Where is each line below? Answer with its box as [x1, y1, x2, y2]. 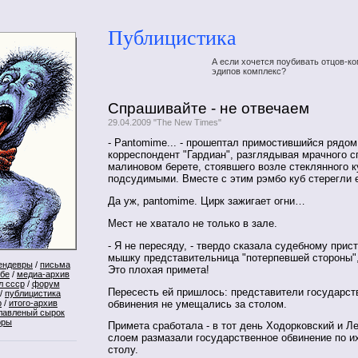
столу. [108, 344, 138, 356]
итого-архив [9, 298, 58, 308]
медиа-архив [17, 269, 70, 279]
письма [40, 260, 70, 269]
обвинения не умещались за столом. [108, 297, 287, 310]
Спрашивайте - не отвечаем [108, 99, 309, 117]
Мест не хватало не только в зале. [108, 217, 277, 230]
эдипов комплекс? [212, 66, 286, 76]
